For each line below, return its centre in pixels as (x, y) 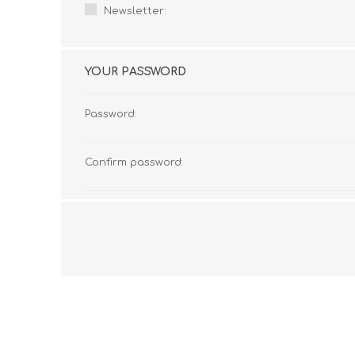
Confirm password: (134, 162)
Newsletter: (135, 11)
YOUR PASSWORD (136, 72)
